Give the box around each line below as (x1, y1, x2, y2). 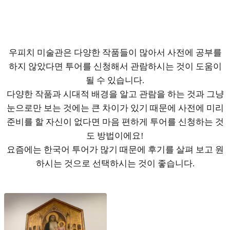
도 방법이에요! (86, 131, 144, 141)
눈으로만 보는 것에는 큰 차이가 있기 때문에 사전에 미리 (6, 103, 224, 113)
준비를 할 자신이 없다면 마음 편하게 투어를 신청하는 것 (6, 117, 224, 127)
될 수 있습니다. (86, 75, 144, 86)
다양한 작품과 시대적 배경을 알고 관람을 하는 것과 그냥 (6, 89, 224, 100)
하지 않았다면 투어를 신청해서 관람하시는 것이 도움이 (8, 62, 222, 72)
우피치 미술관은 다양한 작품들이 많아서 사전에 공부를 (8, 48, 222, 58)
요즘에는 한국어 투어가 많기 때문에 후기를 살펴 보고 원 (6, 145, 224, 155)
